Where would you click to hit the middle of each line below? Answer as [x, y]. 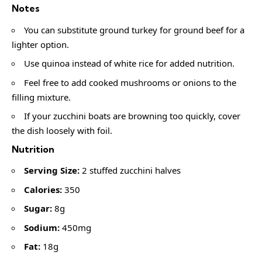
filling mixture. [41, 97]
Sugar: [38, 208]
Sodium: [42, 227]
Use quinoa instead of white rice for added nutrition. [129, 63]
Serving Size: [52, 170]
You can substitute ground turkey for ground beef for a [134, 30]
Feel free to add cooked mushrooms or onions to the [130, 82]
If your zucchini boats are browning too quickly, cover [132, 116]
